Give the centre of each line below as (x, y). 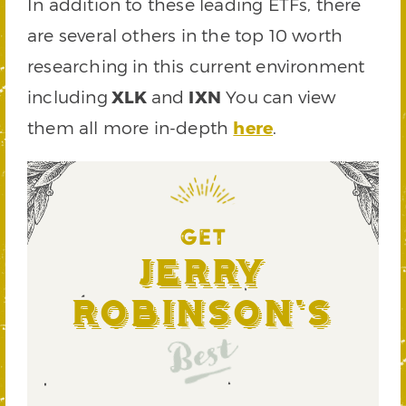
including (68, 97)
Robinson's (203, 314)
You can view (279, 97)
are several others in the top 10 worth (185, 35)
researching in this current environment (196, 66)
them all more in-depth (130, 127)
